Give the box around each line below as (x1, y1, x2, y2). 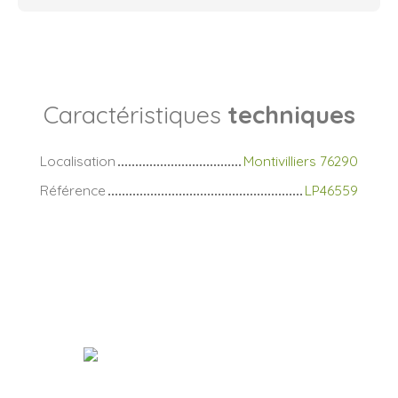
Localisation (40, 152, 115, 171)
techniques (227, 99, 355, 131)
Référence (40, 181, 106, 200)
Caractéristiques (43, 99, 227, 131)
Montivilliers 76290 (243, 152, 358, 171)
